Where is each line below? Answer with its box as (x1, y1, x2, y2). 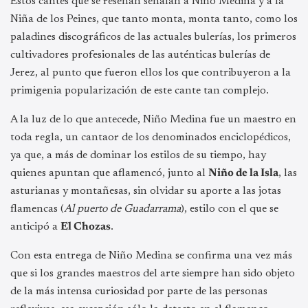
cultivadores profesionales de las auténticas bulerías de (10, 49, 270, 60)
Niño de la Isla (208, 167, 278, 179)
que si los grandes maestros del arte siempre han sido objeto (10, 267, 295, 279)
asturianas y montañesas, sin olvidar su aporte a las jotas (10, 185, 281, 197)
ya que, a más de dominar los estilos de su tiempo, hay (10, 149, 266, 161)
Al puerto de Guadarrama (64, 203, 181, 214)
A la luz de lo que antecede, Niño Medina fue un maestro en (10, 113, 296, 125)
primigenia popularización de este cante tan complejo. (10, 85, 269, 96)
